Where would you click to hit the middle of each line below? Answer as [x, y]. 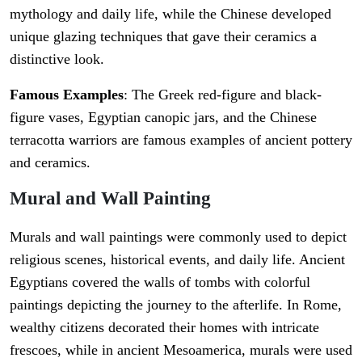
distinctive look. [57, 59]
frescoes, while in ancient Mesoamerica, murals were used [181, 350]
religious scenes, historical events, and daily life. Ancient [177, 260]
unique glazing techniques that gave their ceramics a [163, 37]
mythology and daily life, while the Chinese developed [170, 14]
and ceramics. [50, 163]
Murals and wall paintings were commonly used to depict [178, 237]
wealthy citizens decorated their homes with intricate [164, 328]
